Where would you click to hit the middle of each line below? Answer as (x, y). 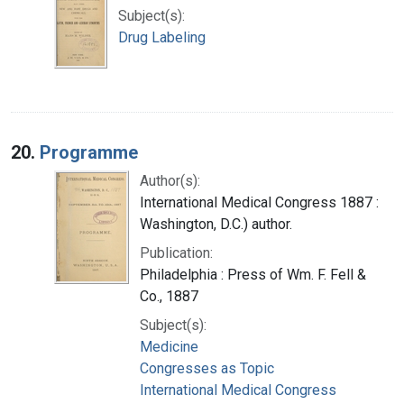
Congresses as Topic (207, 368)
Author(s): (170, 180)
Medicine (169, 346)
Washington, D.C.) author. (216, 224)
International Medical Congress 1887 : (259, 202)
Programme (89, 152)
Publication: (176, 252)
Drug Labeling (162, 37)
